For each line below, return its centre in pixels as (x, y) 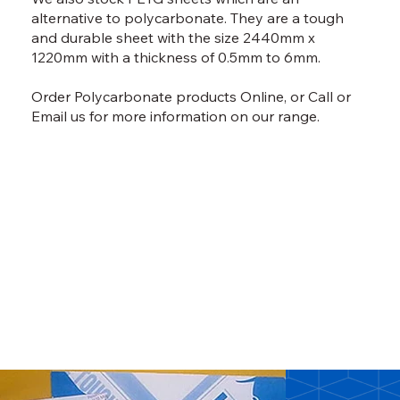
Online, (264, 96)
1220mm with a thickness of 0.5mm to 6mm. (178, 57)
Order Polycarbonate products (136, 96)
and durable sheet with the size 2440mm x (174, 37)
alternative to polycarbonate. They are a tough (188, 17)
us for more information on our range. (194, 116)
